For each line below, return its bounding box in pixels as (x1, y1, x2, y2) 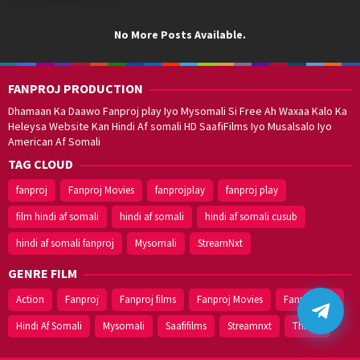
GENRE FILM (8, 264, 77, 281)
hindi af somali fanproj (16, 235, 114, 250)
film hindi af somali (16, 209, 99, 223)
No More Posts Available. (114, 27, 246, 42)
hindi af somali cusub (205, 209, 297, 223)
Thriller (292, 318, 322, 333)
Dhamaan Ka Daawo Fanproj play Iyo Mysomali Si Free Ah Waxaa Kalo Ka (8, 103, 347, 118)
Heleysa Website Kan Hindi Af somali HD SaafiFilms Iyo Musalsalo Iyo (8, 118, 332, 133)
